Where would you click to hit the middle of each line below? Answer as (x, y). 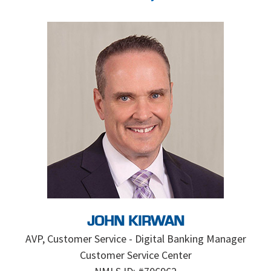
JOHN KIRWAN (135, 222)
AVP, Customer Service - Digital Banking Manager (135, 239)
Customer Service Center (135, 255)
